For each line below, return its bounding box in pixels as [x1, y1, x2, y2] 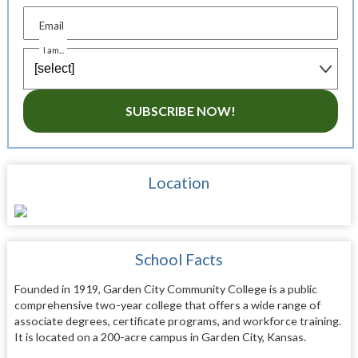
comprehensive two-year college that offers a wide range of [14, 297, 320, 312]
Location [148, 173, 210, 192]
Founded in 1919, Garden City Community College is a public [14, 281, 317, 296]
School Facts [134, 249, 223, 268]
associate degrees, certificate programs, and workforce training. [14, 313, 341, 328]
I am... [43, 44, 65, 55]
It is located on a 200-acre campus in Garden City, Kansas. [14, 329, 306, 344]
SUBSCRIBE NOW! [125, 102, 236, 118]
